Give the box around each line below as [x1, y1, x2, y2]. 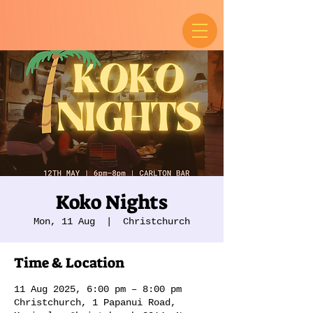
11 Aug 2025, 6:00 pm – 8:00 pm [14, 284, 182, 295]
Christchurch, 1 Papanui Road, [14, 297, 176, 308]
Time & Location [14, 254, 124, 272]
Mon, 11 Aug [34, 216, 95, 227]
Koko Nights [56, 189, 168, 215]
